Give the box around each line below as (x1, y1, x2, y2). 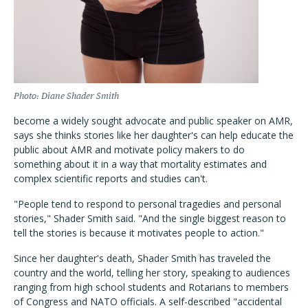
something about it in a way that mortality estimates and (14, 157, 267, 171)
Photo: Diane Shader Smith (14, 91, 119, 102)
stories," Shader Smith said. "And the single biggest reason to (14, 212, 286, 225)
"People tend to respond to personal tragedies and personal (14, 197, 281, 211)
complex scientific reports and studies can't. (14, 172, 208, 186)
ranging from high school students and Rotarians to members (14, 280, 289, 294)
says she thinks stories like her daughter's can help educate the (14, 129, 294, 142)
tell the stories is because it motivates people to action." (14, 226, 264, 240)
